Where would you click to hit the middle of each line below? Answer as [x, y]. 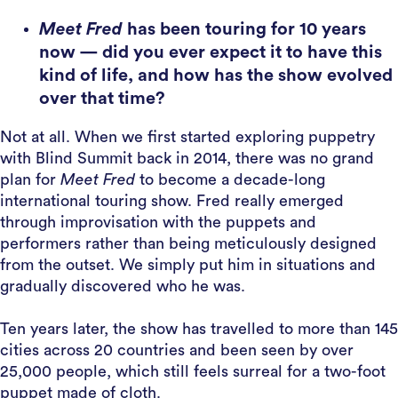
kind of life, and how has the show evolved [216, 76]
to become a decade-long [230, 179]
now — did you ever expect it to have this [211, 52]
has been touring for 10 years [244, 29]
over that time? [102, 99]
